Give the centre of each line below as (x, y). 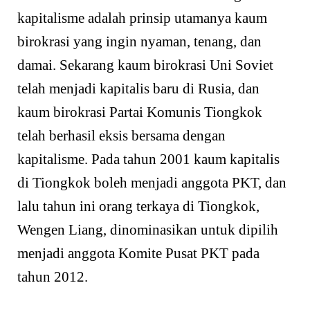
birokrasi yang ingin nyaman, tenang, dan (139, 41)
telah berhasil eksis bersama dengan (121, 135)
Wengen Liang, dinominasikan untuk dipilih (148, 229)
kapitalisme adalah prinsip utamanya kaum (142, 18)
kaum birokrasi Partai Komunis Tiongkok (140, 112)
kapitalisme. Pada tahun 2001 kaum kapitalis (148, 159)
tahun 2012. (53, 276)
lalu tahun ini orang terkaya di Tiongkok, (138, 206)
